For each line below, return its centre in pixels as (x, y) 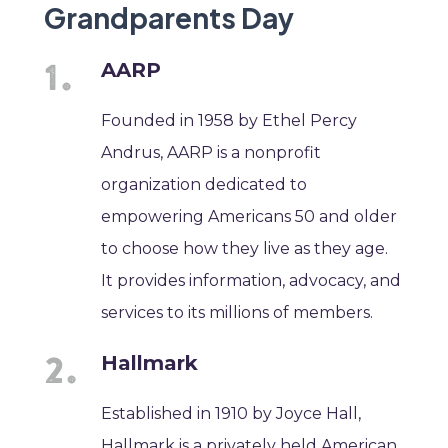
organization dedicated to (204, 184)
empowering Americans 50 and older (249, 216)
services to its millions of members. (237, 312)
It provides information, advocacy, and (251, 280)
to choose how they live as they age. (245, 248)
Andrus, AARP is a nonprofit (211, 152)
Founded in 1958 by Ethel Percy (229, 120)
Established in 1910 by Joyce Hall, (231, 413)
